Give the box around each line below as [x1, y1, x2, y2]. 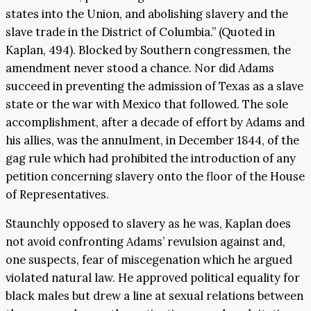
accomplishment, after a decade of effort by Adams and [6, 115, 305, 130]
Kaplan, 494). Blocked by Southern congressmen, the [6, 42, 291, 58]
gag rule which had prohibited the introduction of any [6, 151, 296, 166]
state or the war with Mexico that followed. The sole [6, 96, 288, 112]
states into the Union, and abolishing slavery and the [6, 6, 288, 22]
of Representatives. [6, 187, 109, 202]
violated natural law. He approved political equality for [6, 270, 300, 286]
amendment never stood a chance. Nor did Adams [6, 60, 274, 76]
